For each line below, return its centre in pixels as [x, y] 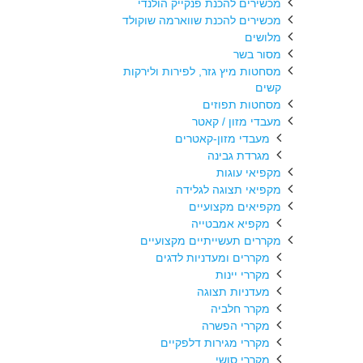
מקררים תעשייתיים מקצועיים [211, 241]
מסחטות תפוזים [242, 105]
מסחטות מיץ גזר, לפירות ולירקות [202, 71]
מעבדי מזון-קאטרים [222, 139]
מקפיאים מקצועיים [235, 207]
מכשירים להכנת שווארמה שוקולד [202, 20]
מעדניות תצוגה [233, 292]
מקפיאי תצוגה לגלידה [228, 190]
